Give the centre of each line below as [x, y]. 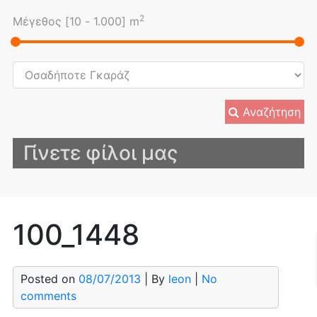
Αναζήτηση [272, 112]
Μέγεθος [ [41, 22]
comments [48, 296]
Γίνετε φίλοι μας [100, 153]
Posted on [49, 279]
